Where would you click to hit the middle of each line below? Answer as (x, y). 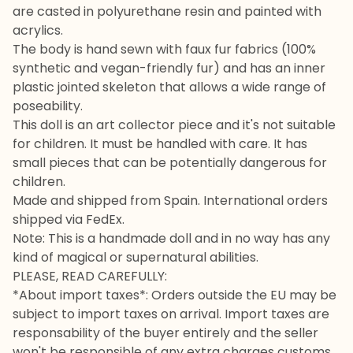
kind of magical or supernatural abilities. (136, 257)
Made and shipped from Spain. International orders (170, 201)
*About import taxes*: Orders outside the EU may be (175, 295)
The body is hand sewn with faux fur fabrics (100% (164, 49)
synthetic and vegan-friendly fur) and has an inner (169, 68)
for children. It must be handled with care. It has (160, 144)
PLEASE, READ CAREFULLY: (90, 276)
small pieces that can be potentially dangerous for (170, 163)
